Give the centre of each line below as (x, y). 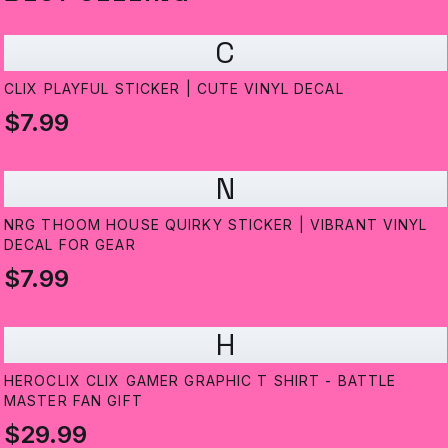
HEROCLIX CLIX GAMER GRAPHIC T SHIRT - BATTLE (200, 381)
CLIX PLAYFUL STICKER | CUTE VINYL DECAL (174, 89)
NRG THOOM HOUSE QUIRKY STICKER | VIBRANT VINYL (216, 225)
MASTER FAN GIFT (73, 401)
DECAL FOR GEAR (70, 245)
